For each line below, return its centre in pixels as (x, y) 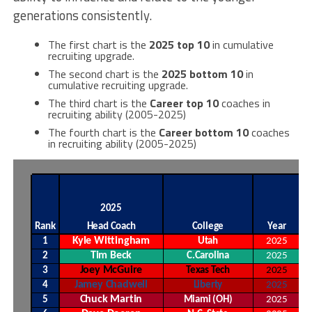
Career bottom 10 (203, 132)
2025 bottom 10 (202, 74)
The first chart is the (98, 45)
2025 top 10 (179, 45)
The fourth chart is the (103, 132)
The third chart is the (99, 103)
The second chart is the (104, 74)
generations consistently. (82, 15)
